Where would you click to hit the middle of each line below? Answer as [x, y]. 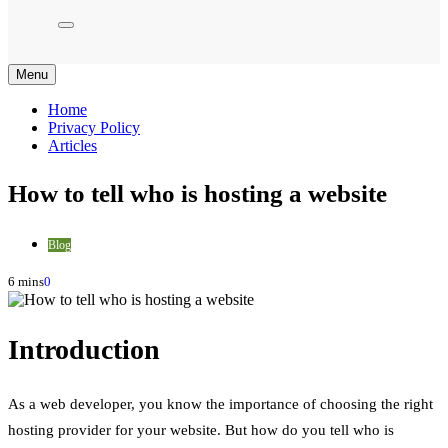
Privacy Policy [94, 127]
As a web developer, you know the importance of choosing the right [220, 403]
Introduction [84, 350]
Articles [72, 145]
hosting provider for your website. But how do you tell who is [201, 429]
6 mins [26, 282]
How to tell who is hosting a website [197, 194]
